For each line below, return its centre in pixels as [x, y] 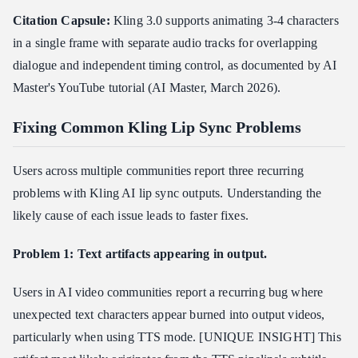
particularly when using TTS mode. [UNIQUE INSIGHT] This [177, 337]
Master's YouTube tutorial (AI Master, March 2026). [147, 88]
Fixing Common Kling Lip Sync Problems [157, 127]
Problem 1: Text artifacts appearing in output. [140, 254]
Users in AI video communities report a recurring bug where [168, 292]
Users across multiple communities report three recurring [158, 171]
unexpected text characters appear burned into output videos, [169, 315]
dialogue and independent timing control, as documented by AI [175, 66]
